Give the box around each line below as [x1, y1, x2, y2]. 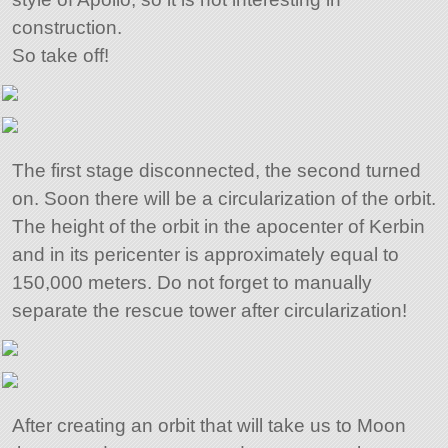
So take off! [11, 45, 109, 67]
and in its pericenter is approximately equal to [11, 244, 399, 266]
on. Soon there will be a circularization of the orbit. [11, 188, 436, 210]
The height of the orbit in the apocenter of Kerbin [11, 216, 425, 238]
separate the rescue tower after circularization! [11, 300, 407, 322]
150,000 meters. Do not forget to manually [11, 272, 372, 294]
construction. [11, 17, 122, 39]
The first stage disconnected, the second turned [11, 160, 421, 182]
